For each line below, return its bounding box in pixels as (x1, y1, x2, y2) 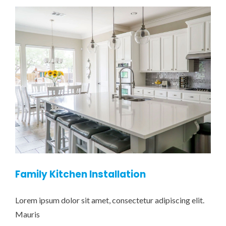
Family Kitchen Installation (15, 168, 146, 181)
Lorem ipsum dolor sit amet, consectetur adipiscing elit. (15, 195, 204, 205)
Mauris (15, 209, 40, 219)
